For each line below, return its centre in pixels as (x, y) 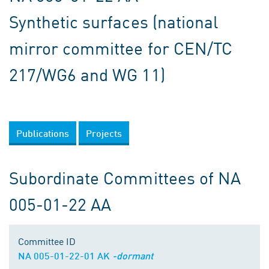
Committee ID (47, 241)
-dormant (133, 255)
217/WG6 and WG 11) (87, 74)
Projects (104, 133)
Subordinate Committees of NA (125, 177)
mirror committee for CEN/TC (121, 48)
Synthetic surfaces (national (113, 21)
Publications (43, 133)
